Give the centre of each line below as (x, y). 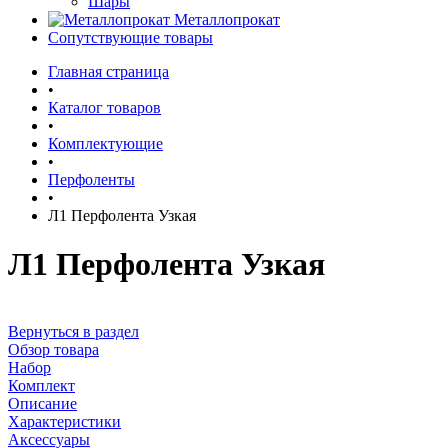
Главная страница (108, 71)
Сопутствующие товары (130, 37)
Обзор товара (53, 349)
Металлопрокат (227, 19)
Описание (42, 403)
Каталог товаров (104, 107)
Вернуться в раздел (73, 331)
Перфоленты (91, 179)
